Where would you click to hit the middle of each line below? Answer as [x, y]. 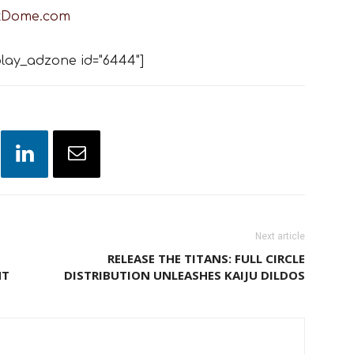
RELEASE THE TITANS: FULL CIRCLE [206, 258]
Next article [280, 236]
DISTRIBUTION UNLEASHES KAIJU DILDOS [185, 275]
